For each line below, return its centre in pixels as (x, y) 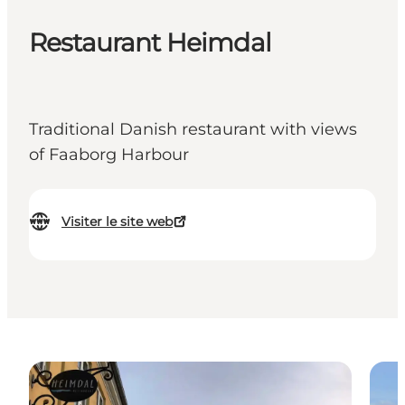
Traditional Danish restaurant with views (193, 130)
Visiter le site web (117, 222)
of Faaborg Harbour (109, 155)
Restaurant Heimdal (150, 43)
